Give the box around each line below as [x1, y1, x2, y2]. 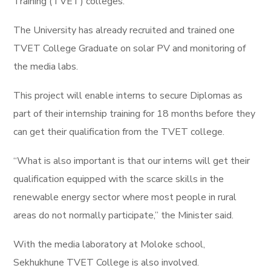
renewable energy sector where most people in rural [13, 191, 237, 204]
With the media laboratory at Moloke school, [13, 238, 206, 251]
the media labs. [13, 60, 79, 73]
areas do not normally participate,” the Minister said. [13, 209, 234, 222]
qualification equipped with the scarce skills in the [13, 172, 224, 186]
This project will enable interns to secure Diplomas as [13, 89, 243, 102]
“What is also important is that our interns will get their [13, 154, 250, 168]
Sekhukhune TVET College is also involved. [13, 256, 200, 269]
